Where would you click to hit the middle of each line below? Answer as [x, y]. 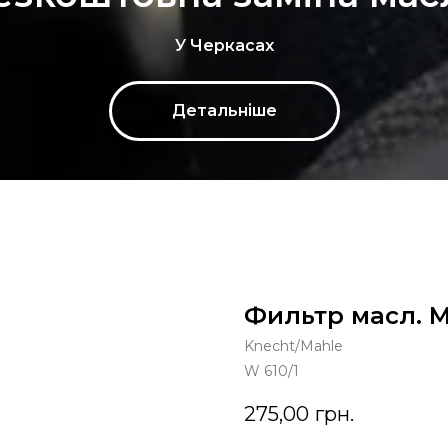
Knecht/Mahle [293, 346]
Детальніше [224, 111]
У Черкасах [224, 46]
